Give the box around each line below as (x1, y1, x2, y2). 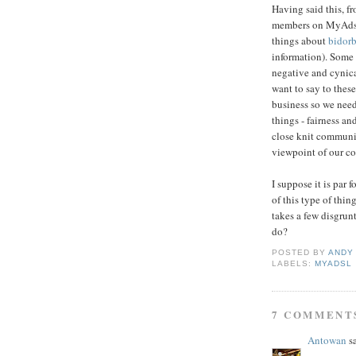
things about (272, 33, 328, 48)
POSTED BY (272, 247, 329, 257)
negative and (272, 65, 330, 80)
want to (272, 81, 306, 96)
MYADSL (315, 258, 353, 268)
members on (272, 17, 326, 33)
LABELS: (272, 258, 315, 268)
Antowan (308, 332, 346, 347)
